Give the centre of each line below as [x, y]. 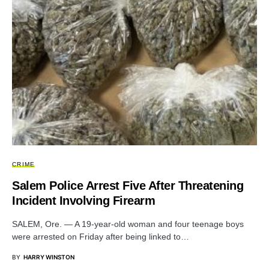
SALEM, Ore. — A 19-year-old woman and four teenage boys [128, 224]
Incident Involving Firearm [83, 201]
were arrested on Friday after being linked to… [101, 237]
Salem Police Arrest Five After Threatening [128, 186]
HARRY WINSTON [49, 257]
